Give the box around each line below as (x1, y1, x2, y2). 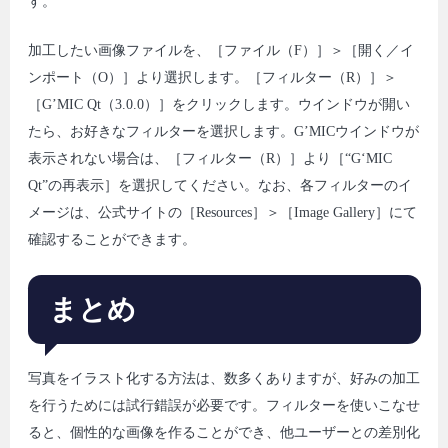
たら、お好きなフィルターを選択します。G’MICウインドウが (27, 123, 419, 139)
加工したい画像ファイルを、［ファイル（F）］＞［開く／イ (27, 42, 414, 58)
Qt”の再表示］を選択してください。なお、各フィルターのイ (27, 177, 412, 193)
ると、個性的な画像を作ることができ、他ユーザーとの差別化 (27, 425, 420, 441)
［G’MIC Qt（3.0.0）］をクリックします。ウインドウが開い (27, 96, 410, 112)
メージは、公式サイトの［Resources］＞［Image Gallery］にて (27, 204, 417, 220)
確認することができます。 (27, 231, 196, 247)
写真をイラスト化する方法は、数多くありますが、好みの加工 (27, 371, 420, 387)
